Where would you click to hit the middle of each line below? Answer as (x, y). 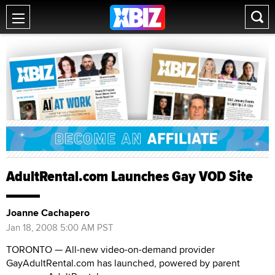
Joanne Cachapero (48, 212)
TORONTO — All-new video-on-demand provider (110, 249)
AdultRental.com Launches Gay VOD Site (130, 176)
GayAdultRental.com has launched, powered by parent (123, 263)
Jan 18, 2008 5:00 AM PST (60, 227)
